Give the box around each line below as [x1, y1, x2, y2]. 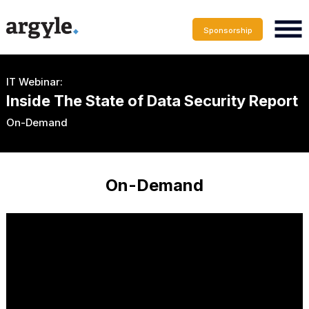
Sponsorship [203, 25, 252, 35]
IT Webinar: [6, 74, 63, 88]
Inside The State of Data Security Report [6, 91, 298, 110]
